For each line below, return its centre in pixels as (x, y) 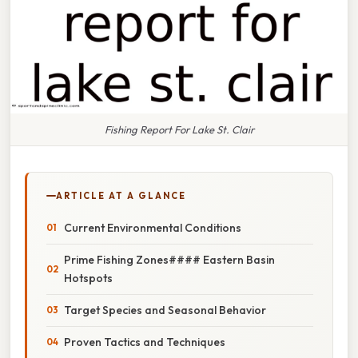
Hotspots (88, 278)
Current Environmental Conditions (153, 227)
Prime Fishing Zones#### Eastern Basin (169, 259)
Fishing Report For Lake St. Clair (179, 129)
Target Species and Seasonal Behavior (165, 310)
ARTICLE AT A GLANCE (121, 195)
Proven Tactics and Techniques (145, 342)
